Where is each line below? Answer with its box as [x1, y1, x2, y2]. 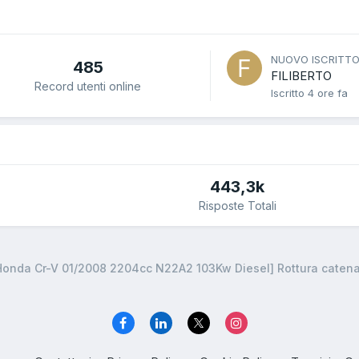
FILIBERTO [271, 68, 332, 84]
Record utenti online [34, 79, 141, 93]
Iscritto [271, 87, 308, 100]
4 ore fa [308, 87, 348, 100]
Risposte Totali [198, 199, 276, 213]
